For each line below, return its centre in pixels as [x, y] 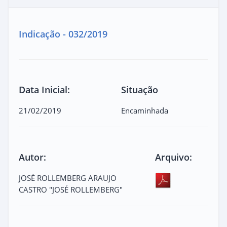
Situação [140, 89]
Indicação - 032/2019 [63, 34]
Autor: [32, 157]
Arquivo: [174, 157]
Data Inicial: [44, 89]
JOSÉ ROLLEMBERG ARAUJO [68, 178]
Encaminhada [145, 110]
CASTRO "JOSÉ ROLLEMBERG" [71, 189]
